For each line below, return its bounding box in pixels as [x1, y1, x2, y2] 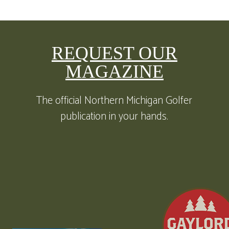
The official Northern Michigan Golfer [36, 92, 193, 110]
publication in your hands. [60, 108, 169, 126]
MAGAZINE [65, 61, 164, 82]
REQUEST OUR [51, 43, 177, 64]
